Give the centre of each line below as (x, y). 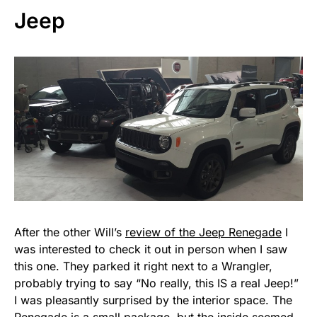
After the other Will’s (70, 232)
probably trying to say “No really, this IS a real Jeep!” (156, 283)
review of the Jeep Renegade (203, 232)
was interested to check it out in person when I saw (151, 249)
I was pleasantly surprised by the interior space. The (153, 300)
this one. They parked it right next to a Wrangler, (143, 266)
